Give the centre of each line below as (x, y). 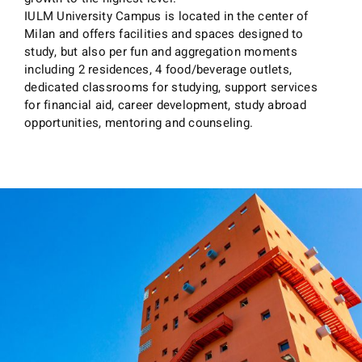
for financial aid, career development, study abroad (166, 105)
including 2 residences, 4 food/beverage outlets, (158, 69)
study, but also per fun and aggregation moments (161, 51)
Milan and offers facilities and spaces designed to (164, 34)
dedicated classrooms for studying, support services (171, 87)
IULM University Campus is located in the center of (166, 16)
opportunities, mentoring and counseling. (139, 122)
